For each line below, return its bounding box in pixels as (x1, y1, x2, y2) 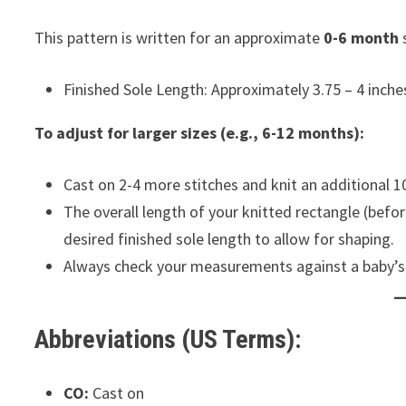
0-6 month (324, 27, 400, 48)
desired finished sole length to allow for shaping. (63, 228, 395, 249)
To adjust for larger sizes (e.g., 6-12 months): (34, 122, 365, 143)
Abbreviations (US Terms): (34, 324, 302, 354)
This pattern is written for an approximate (34, 27, 324, 48)
